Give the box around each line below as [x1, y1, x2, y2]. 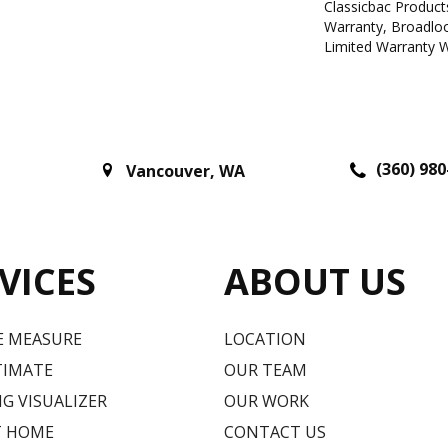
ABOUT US [224, 256, 406, 306]
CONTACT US [224, 420, 326, 443]
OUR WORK [224, 389, 309, 412]
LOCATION [224, 327, 306, 350]
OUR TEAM [224, 358, 307, 381]
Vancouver [126, 160, 210, 183]
